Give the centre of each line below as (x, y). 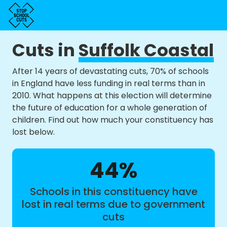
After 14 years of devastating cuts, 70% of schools (110, 71)
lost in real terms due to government (113, 204)
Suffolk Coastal (146, 50)
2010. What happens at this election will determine (112, 96)
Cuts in (45, 50)
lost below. (33, 132)
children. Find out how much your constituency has (113, 120)
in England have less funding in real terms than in (109, 83)
